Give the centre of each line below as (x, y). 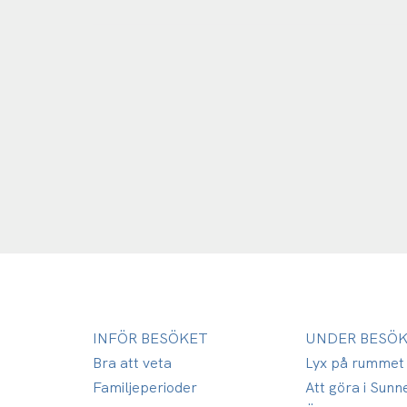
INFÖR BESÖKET (150, 339)
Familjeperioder (145, 388)
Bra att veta (132, 363)
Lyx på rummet (355, 363)
